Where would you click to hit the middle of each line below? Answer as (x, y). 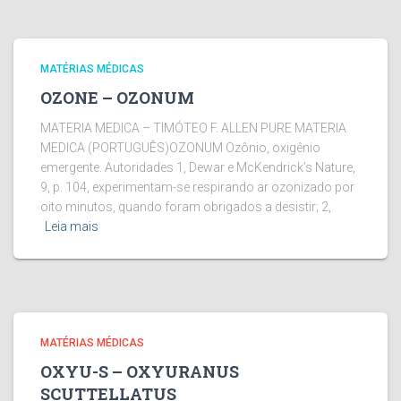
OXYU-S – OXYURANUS (140, 371)
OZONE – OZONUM (117, 98)
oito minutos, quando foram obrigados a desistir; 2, (186, 207)
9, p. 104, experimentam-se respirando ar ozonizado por (197, 187)
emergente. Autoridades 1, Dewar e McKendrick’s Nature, (198, 167)
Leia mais (72, 226)
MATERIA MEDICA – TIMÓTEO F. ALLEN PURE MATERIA (193, 128)
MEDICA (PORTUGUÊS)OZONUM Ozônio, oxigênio (180, 148)
